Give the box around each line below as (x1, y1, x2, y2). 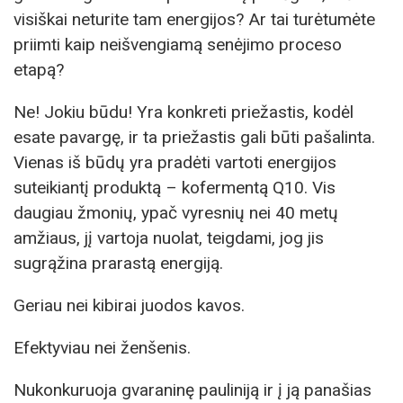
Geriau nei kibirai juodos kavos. (13, 295, 245, 317)
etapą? (13, 58, 64, 80)
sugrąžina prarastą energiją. (13, 252, 223, 273)
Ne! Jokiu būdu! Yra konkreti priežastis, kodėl (13, 101, 354, 122)
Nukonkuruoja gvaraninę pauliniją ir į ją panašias (13, 380, 372, 401)
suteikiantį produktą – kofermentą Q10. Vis (13, 176, 336, 198)
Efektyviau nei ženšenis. (13, 337, 191, 359)
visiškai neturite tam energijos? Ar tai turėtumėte (13, 8, 375, 30)
